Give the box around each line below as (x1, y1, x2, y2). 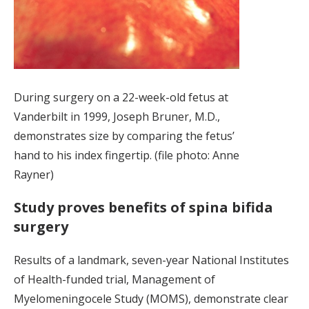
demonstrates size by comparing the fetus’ (14, 128, 235, 144)
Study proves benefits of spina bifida (14, 198, 273, 217)
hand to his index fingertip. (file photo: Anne (14, 148, 239, 163)
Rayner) (14, 167, 54, 183)
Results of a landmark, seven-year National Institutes (14, 252, 289, 268)
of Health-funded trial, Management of (14, 272, 215, 288)
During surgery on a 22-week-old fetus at (14, 90, 228, 106)
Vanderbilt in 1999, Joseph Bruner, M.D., (14, 109, 220, 125)
